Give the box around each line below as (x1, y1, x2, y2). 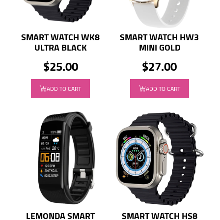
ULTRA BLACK (34, 39, 87, 55)
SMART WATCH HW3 (120, 28, 199, 45)
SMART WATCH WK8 (21, 28, 100, 45)
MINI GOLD (138, 39, 180, 55)
